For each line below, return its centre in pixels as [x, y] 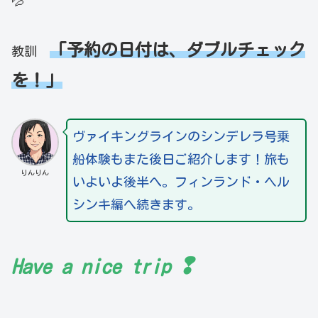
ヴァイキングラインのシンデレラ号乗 [181, 137]
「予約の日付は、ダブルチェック [177, 49]
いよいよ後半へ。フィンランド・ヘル [181, 182]
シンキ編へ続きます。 [136, 205]
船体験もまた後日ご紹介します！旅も [181, 159]
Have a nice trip [91, 266]
